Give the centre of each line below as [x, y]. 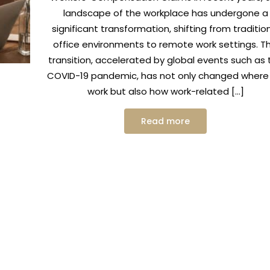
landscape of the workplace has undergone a [165, 13]
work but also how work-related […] [165, 91]
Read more [166, 121]
